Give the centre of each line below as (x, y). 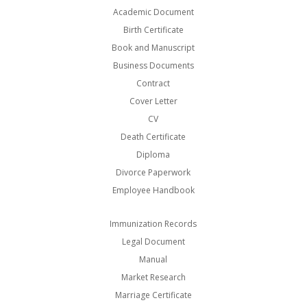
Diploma (153, 154)
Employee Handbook (153, 190)
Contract (153, 83)
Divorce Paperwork (153, 172)
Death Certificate (153, 136)
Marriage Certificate (153, 295)
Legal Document (153, 242)
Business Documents (153, 65)
